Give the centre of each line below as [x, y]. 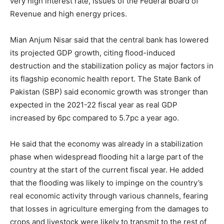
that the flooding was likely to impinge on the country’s [106, 183]
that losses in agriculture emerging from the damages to [109, 209]
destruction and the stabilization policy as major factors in [112, 66]
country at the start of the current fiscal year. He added [107, 170]
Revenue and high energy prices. [68, 14]
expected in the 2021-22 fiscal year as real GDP [94, 105]
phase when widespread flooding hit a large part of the [107, 157]
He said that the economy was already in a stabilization [106, 144]
